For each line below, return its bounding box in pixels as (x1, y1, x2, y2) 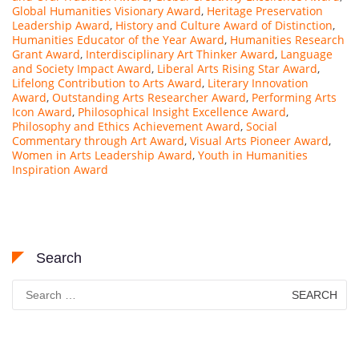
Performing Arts (252, 89, 337, 105)
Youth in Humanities (198, 147, 308, 163)
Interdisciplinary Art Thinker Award (86, 46, 275, 62)
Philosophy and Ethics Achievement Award (12, 118, 240, 134)
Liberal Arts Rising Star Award (157, 60, 317, 76)
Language (280, 46, 333, 62)
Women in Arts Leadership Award (12, 147, 192, 163)
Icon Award (12, 103, 72, 119)
